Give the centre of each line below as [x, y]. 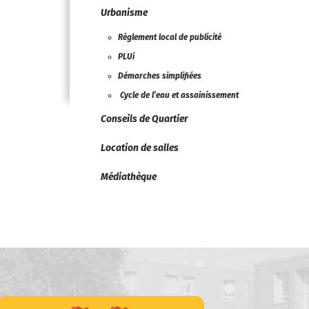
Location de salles [140, 148]
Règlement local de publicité [170, 37]
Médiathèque [129, 177]
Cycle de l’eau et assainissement [178, 95]
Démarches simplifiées [160, 76]
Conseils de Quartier [144, 119]
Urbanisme [124, 13]
